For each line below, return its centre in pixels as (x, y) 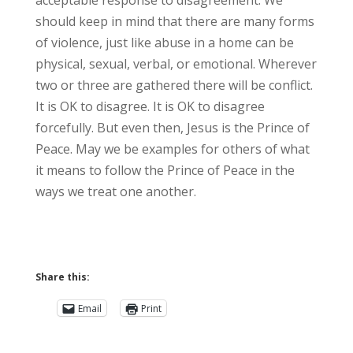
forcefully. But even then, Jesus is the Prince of (172, 128)
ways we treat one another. (115, 192)
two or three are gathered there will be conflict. (174, 85)
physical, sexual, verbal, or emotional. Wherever (176, 64)
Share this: (62, 277)
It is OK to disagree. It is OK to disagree (150, 107)
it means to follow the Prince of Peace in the (165, 171)
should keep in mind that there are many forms (175, 22)
